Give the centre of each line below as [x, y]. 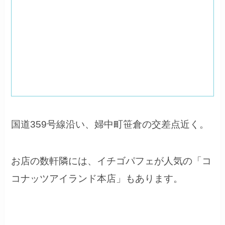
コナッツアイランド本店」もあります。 [97, 178]
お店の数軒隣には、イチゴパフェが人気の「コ [111, 161]
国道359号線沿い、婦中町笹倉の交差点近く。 [110, 124]
